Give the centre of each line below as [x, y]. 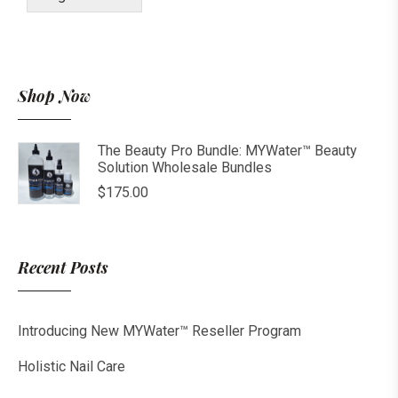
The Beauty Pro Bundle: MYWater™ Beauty [227, 151]
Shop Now [54, 96]
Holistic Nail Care [72, 367]
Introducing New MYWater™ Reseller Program [159, 331]
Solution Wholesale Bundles [185, 168]
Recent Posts [63, 268]
